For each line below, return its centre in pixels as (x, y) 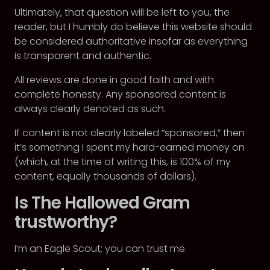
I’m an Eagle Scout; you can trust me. (101, 249)
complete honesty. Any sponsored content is (120, 94)
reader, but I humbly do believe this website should (133, 27)
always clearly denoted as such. (90, 109)
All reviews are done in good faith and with (114, 80)
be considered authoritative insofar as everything (131, 41)
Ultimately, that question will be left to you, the (122, 12)
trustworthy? (66, 222)
